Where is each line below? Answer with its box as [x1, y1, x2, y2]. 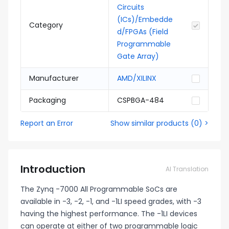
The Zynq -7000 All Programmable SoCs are [20, 184, 177, 194]
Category [29, 20, 63, 30]
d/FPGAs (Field [117, 27, 168, 37]
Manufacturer [29, 73, 79, 83]
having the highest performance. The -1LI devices [20, 209, 197, 219]
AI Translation [166, 165, 209, 173]
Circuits [117, 2, 144, 12]
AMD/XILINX [117, 73, 156, 83]
